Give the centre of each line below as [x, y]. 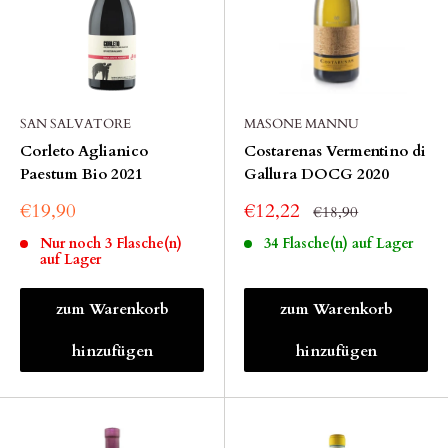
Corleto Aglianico [84, 151]
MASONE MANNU [301, 124]
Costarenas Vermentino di [335, 151]
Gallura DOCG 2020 [316, 174]
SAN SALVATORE [75, 124]
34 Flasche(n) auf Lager [338, 243]
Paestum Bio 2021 [81, 174]
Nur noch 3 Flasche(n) [110, 243]
